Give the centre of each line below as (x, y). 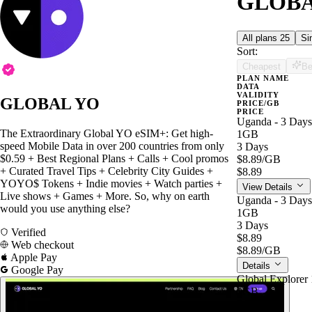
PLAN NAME (263, 78)
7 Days (252, 304)
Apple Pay (33, 257)
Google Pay (36, 270)
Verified (27, 232)
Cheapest (262, 66)
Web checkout (41, 244)
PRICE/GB (258, 103)
